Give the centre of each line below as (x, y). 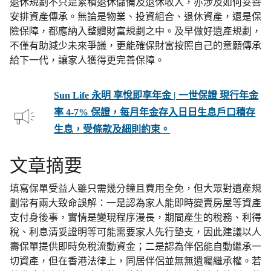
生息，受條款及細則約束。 (112, 129)
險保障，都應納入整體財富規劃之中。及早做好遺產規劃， (135, 31)
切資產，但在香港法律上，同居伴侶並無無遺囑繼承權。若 (135, 261)
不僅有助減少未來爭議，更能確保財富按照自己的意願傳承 (135, 46)
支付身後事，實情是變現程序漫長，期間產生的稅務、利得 (135, 218)
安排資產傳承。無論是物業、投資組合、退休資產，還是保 (135, 17)
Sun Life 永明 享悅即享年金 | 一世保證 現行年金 (156, 96)
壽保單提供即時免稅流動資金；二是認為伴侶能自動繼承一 (135, 247)
